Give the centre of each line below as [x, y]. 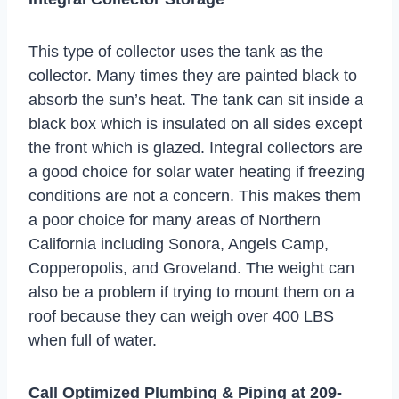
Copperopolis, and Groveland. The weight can [191, 268]
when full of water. [93, 340]
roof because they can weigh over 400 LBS [181, 316]
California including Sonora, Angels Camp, [179, 244]
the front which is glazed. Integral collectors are [195, 147]
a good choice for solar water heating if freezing [197, 171]
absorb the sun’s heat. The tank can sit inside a [196, 99]
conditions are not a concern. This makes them [195, 195]
